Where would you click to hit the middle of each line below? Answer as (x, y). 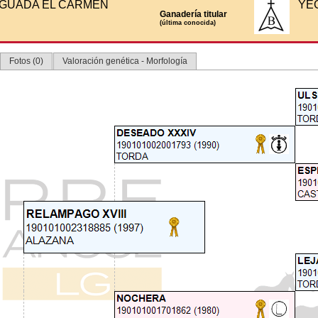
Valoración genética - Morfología (125, 61)
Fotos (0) (26, 61)
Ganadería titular (193, 14)
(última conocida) (187, 23)
